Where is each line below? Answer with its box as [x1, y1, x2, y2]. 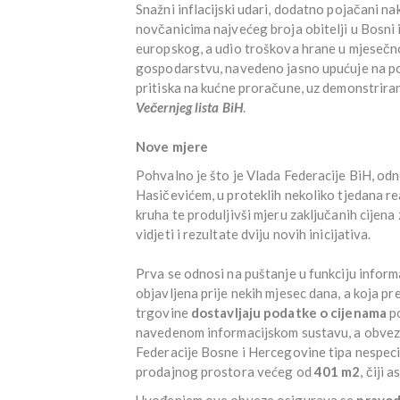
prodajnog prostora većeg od [136, 362, 314, 379]
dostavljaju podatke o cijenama [190, 304, 387, 321]
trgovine [136, 304, 191, 321]
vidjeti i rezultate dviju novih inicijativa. [136, 225, 371, 242]
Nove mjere [136, 137, 208, 154]
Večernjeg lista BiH [136, 98, 243, 115]
